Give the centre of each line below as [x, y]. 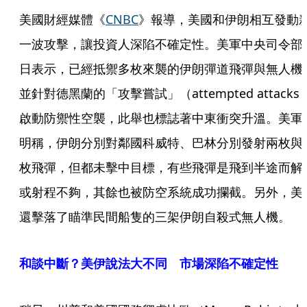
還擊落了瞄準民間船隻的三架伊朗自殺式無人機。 [155, 217]
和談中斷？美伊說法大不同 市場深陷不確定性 [149, 263]
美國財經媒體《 [62, 20]
